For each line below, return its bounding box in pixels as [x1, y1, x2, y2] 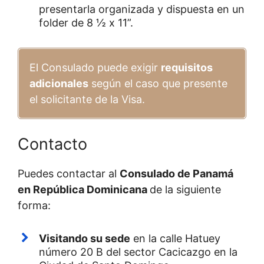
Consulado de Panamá [120, 167, 233, 180]
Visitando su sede [39, 232, 130, 245]
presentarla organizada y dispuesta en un [39, 2, 245, 15]
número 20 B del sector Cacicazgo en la [39, 245, 237, 258]
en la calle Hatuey [130, 232, 220, 245]
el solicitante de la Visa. [29, 93, 145, 105]
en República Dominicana [18, 183, 150, 196]
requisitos [161, 61, 213, 74]
